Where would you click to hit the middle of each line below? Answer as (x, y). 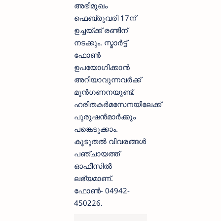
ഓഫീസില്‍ (93, 166)
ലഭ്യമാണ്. (94, 178)
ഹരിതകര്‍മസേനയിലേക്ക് (118, 104)
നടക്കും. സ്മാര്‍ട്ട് (101, 43)
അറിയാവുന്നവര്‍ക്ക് (108, 80)
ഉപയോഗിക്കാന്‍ (102, 67)
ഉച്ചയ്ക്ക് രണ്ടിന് (101, 30)
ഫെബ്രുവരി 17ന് (105, 18)
